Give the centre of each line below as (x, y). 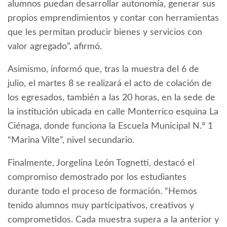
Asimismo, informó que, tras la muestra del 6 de (103, 70)
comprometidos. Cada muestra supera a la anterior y (113, 220)
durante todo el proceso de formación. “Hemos (102, 192)
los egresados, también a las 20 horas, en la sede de (111, 98)
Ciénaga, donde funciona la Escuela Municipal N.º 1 (110, 126)
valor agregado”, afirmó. (55, 47)
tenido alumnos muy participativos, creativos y (101, 206)
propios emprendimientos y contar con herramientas (113, 18)
